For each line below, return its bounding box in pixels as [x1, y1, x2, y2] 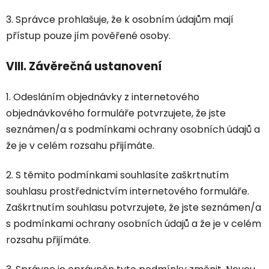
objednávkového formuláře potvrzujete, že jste [6, 106, 226, 121]
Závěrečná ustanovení [29, 58, 162, 75]
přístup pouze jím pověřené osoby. [6, 29, 171, 43]
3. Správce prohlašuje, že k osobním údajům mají [6, 13, 234, 27]
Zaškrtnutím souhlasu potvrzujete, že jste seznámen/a [6, 201, 261, 215]
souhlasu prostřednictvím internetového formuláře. [6, 184, 249, 199]
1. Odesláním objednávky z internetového [6, 90, 199, 104]
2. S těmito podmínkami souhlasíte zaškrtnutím [6, 168, 229, 183]
